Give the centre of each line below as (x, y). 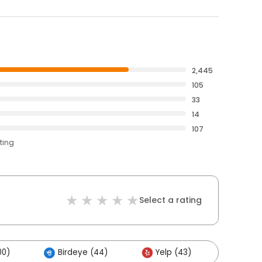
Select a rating (170, 200)
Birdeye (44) (83, 252)
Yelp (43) (173, 252)
